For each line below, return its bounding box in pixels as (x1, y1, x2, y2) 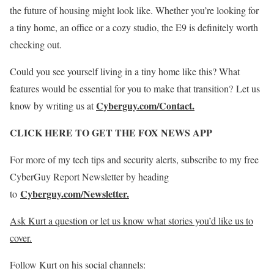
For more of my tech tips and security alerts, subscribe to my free (10, 152, 259, 166)
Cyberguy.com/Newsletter (20, 186, 127, 201)
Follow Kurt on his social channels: (10, 257, 146, 271)
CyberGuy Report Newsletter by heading (10, 169, 169, 183)
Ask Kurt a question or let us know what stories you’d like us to (10, 213, 253, 227)
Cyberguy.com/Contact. (96, 98, 194, 113)
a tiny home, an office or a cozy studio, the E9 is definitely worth (10, 20, 258, 34)
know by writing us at (10, 98, 96, 112)
